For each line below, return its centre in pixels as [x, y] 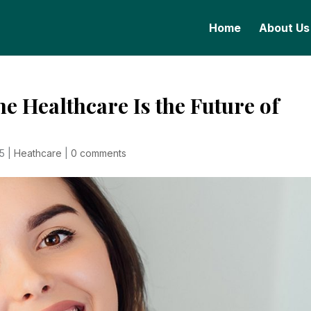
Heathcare [38, 153]
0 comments [99, 153]
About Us [284, 28]
